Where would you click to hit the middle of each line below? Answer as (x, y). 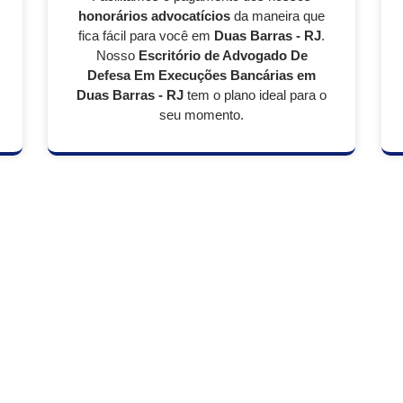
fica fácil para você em (146, 36)
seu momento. (201, 115)
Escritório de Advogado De (223, 55)
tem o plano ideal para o (255, 95)
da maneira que (278, 16)
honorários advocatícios (154, 16)
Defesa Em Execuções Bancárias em (201, 75)
